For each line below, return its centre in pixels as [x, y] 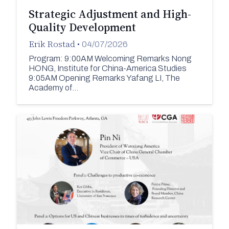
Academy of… [53, 87]
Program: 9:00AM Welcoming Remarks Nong [110, 58]
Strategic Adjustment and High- [110, 14]
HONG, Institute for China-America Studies [107, 68]
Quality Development [82, 27]
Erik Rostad [52, 44]
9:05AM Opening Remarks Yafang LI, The [104, 78]
